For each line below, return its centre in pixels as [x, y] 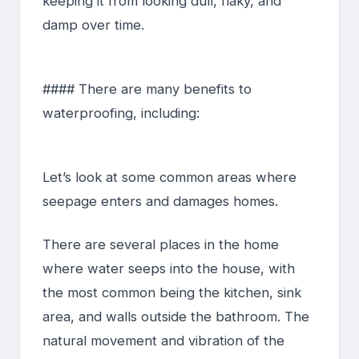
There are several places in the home [161, 245]
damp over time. [93, 25]
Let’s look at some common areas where [169, 177]
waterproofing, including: [121, 113]
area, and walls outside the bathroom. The [176, 317]
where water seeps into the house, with [169, 269]
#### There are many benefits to [147, 89]
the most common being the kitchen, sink [172, 293]
